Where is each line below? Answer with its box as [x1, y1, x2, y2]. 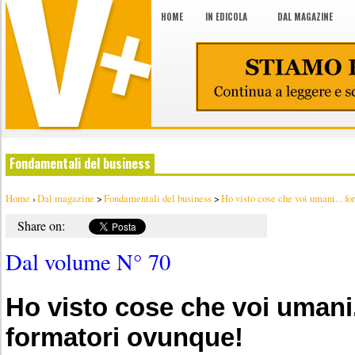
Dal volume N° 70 [6, 246, 170, 277]
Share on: [17, 217, 65, 234]
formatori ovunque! [6, 322, 243, 352]
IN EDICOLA [205, 10, 247, 23]
